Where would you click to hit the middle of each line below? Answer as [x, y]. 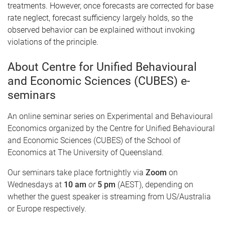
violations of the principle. [53, 42]
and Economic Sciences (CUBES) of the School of [94, 140]
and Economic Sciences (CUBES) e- [99, 81]
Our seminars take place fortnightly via [77, 173]
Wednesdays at [36, 185]
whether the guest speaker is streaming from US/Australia [109, 197]
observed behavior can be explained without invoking [101, 30]
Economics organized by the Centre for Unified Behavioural [111, 128]
